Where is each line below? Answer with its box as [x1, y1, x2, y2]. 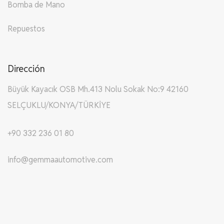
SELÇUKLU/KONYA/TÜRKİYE [7, 100, 110, 111]
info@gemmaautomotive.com [7, 154, 113, 165]
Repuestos [7, 23, 45, 34]
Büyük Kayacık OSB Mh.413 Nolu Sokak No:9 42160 [7, 84, 188, 95]
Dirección [7, 63, 45, 75]
